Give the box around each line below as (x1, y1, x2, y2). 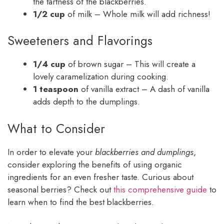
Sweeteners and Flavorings (7, 31, 152, 50)
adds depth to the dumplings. (33, 95, 140, 108)
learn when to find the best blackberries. (7, 195, 154, 208)
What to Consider (7, 119, 105, 137)
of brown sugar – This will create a (65, 58, 195, 70)
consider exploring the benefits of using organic (7, 158, 182, 170)
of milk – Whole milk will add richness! (65, 7, 210, 20)
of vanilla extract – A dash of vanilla (78, 83, 209, 95)
